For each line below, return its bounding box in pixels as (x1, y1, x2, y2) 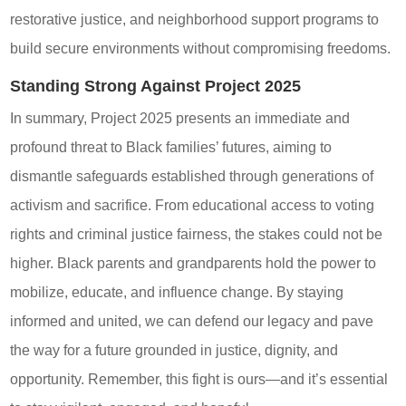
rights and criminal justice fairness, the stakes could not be (10, 227, 383, 243)
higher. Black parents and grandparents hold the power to (10, 256, 377, 272)
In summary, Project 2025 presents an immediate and (10, 111, 351, 127)
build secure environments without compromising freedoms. (10, 41, 391, 57)
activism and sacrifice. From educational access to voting (10, 198, 375, 214)
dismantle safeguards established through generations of (10, 169, 374, 185)
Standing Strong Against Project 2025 (10, 77, 302, 96)
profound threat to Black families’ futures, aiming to (10, 140, 333, 156)
